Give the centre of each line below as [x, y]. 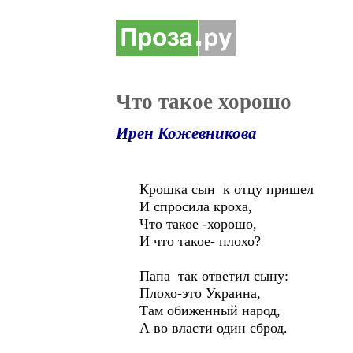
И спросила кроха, [196, 206]
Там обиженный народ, [210, 310]
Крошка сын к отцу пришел [227, 189]
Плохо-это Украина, [200, 293]
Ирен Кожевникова [186, 133]
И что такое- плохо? [200, 241]
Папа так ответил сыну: [214, 276]
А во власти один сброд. [214, 328]
